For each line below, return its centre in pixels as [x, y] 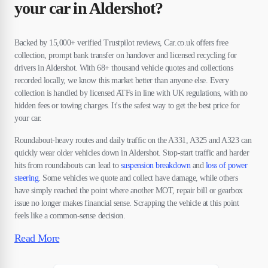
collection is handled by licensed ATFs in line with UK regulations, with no [131, 93]
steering [27, 178]
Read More [37, 238]
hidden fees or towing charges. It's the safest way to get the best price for [127, 106]
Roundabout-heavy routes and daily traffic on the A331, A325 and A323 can [133, 140]
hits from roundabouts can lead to [68, 165]
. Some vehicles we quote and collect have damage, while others [138, 178]
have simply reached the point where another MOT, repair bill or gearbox [129, 191]
